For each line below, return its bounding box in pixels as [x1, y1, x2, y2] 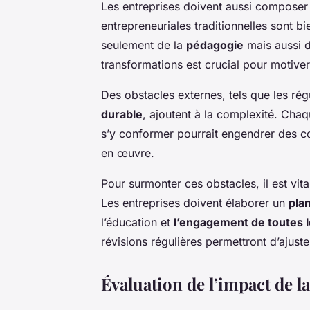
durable [101, 107, 143, 121]
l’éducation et [101, 215, 174, 229]
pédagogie [186, 37, 244, 52]
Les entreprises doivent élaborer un [101, 195, 289, 210]
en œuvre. [101, 145, 154, 160]
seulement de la [101, 37, 186, 52]
